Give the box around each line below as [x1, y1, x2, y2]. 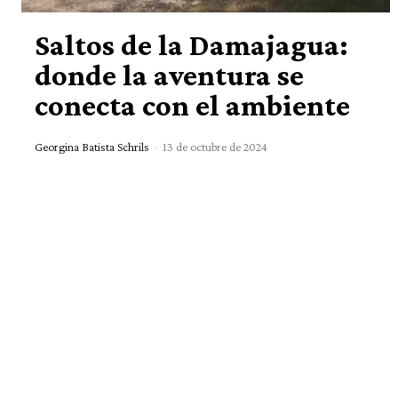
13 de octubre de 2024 [163, 139, 267, 155]
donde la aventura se [35, 59, 304, 92]
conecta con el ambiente [35, 89, 350, 123]
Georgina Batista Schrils [35, 139, 149, 155]
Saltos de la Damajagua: [35, 28, 348, 62]
